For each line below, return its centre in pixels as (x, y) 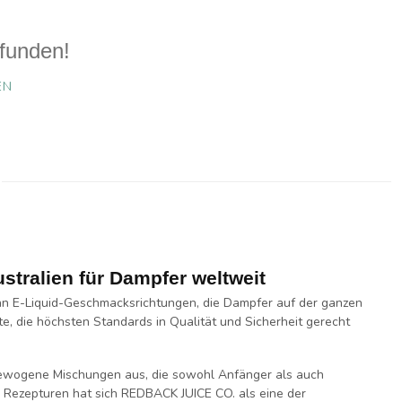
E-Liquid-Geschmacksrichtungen (105, 303)
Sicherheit (274, 322)
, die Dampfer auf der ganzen (280, 303)
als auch (298, 374)
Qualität (193, 322)
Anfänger (245, 374)
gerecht (326, 322)
